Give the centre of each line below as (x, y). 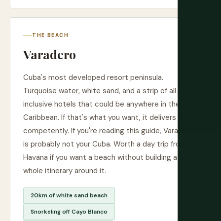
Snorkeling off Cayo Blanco (69, 212)
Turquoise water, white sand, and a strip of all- (102, 91)
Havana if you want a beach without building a (100, 157)
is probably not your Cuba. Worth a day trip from (105, 144)
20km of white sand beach (69, 195)
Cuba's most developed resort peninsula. (93, 77)
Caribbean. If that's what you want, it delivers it (103, 117)
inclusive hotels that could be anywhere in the (102, 104)
